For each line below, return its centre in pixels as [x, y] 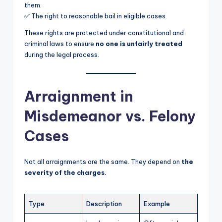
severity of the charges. [65, 172]
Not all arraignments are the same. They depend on [103, 161]
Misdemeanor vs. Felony [110, 116]
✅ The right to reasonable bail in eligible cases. [96, 16]
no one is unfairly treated [139, 44]
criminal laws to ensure [60, 44]
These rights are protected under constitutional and [104, 33]
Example [157, 203]
